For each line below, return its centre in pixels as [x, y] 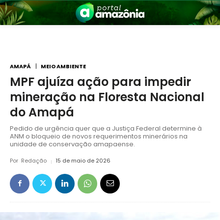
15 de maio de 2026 [83, 161]
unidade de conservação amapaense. [72, 144]
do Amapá [42, 112]
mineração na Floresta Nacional [107, 97]
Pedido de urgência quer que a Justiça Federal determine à [106, 129]
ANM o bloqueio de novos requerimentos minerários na [99, 137]
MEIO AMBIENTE [63, 66]
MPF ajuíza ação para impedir [100, 82]
